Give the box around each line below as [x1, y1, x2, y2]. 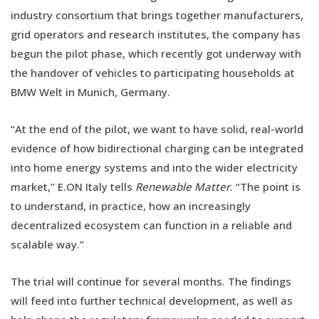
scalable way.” [11, 236, 84, 251]
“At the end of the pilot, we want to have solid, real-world [11, 121, 303, 136]
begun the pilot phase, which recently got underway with [11, 46, 301, 61]
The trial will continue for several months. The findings [11, 273, 291, 288]
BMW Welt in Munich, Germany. [11, 84, 170, 99]
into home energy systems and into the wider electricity [11, 159, 298, 174]
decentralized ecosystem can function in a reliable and [11, 217, 292, 232]
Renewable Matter [135, 179, 230, 194]
